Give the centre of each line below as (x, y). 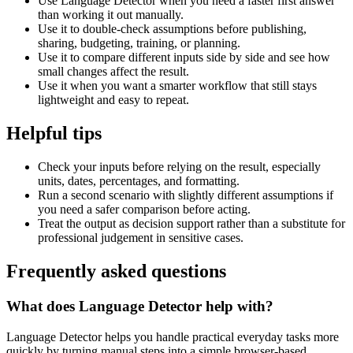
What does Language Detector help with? (140, 306)
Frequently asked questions (116, 271)
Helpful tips (54, 134)
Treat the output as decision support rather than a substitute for (191, 223)
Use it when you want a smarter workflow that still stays (177, 86)
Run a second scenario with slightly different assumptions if (186, 195)
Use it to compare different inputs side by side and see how (184, 58)
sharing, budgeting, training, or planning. (139, 43)
